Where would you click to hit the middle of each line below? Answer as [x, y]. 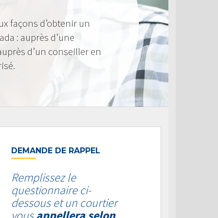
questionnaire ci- [51, 190]
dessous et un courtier [64, 203]
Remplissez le [44, 177]
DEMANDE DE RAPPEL [56, 151]
